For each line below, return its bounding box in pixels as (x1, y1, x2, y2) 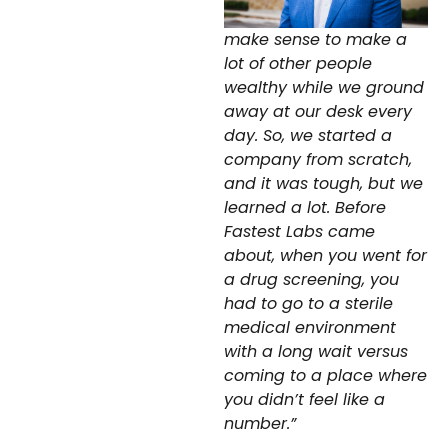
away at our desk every (224, 99, 412, 123)
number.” (224, 411, 316, 435)
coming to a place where (224, 363, 427, 387)
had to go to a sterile (224, 291, 393, 315)
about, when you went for (224, 243, 427, 267)
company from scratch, (224, 147, 412, 171)
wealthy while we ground (224, 75, 424, 99)
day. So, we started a (224, 123, 392, 147)
